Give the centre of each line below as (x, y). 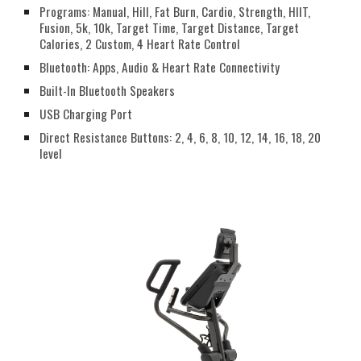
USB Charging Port (86, 114)
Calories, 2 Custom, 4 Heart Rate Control (140, 44)
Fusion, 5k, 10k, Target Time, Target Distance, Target (170, 28)
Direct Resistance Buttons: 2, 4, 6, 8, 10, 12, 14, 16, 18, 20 (180, 137)
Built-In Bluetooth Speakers (108, 91)
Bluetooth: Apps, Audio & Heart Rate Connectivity (160, 67)
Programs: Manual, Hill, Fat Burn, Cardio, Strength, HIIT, (175, 12)
